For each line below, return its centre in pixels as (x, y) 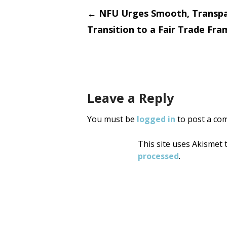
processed (158, 156)
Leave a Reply (130, 98)
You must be (112, 119)
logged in (156, 119)
